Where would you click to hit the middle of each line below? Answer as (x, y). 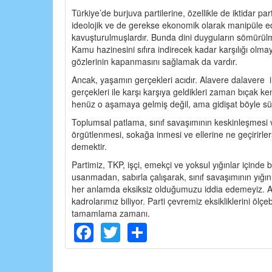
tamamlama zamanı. (111, 213)
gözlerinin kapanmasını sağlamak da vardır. (155, 62)
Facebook (136, 229)
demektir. (89, 147)
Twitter (149, 229)
